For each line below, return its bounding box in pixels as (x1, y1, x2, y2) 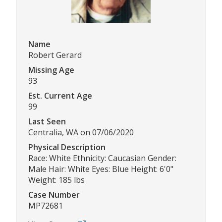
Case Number (28, 189, 80, 201)
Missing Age (28, 64, 74, 76)
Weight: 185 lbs (28, 174, 85, 186)
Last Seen (28, 116, 66, 127)
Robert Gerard (28, 50, 82, 61)
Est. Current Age (28, 90, 92, 102)
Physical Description (28, 142, 106, 153)
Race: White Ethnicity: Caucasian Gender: (28, 153, 176, 164)
